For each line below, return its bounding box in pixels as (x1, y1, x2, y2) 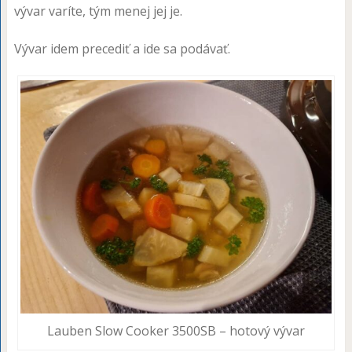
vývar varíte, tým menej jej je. (13, 2, 182, 20)
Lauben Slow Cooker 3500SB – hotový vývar (46, 322, 305, 340)
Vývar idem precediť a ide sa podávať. (13, 39, 230, 57)
